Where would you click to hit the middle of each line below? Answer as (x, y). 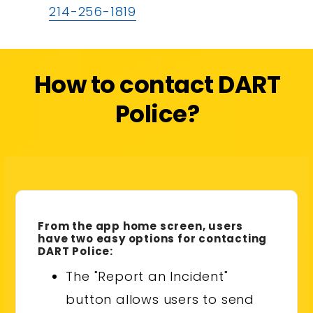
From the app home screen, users (141, 226)
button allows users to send (160, 300)
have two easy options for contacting (153, 239)
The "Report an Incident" (147, 277)
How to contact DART (157, 84)
